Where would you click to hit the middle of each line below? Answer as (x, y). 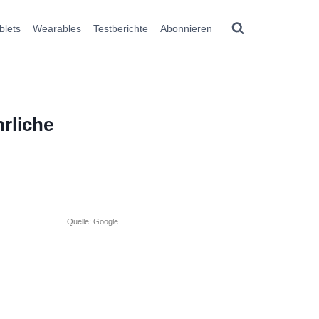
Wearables (57, 28)
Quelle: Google (93, 221)
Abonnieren (186, 28)
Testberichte (120, 28)
